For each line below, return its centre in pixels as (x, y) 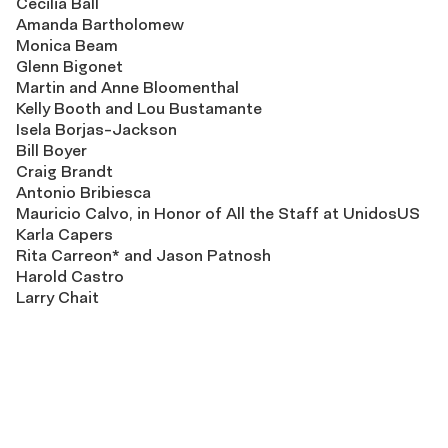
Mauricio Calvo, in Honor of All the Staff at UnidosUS (218, 213)
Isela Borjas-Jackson (96, 129)
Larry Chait (57, 297)
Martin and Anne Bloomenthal (127, 87)
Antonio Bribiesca (83, 192)
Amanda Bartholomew (100, 24)
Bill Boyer (51, 150)
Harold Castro (70, 276)
